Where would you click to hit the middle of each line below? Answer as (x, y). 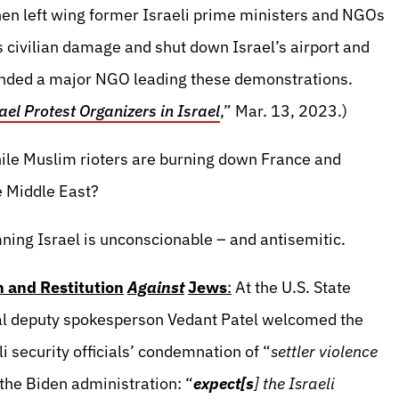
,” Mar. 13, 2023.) (284, 111)
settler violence (324, 351)
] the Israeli (294, 383)
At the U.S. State (291, 287)
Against (156, 287)
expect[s (224, 383)
